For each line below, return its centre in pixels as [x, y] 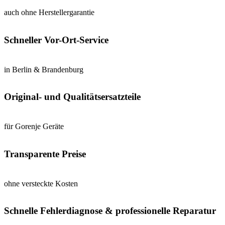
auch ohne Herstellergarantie [49, 13]
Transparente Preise [45, 154]
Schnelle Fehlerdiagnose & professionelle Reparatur [110, 211]
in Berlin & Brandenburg [44, 69]
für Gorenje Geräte [34, 127]
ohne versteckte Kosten [41, 183]
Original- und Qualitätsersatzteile [72, 97]
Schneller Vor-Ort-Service [56, 40]
